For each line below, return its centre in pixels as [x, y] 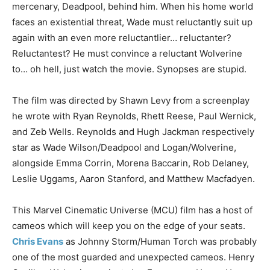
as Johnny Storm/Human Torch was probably [160, 242]
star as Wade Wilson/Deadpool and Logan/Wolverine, [124, 148]
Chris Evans [38, 242]
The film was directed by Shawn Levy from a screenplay [131, 101]
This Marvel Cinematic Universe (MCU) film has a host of [132, 210]
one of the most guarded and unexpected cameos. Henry [133, 257]
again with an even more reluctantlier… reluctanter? [122, 38]
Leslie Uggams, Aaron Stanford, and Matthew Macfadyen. [135, 179]
